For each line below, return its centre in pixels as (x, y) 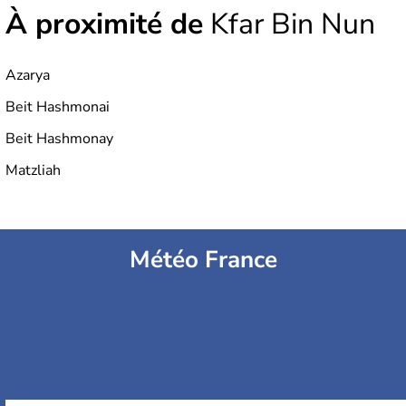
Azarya (28, 76)
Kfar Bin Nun (289, 24)
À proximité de (104, 24)
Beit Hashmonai (58, 107)
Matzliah (33, 171)
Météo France (203, 260)
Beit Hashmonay (59, 139)
